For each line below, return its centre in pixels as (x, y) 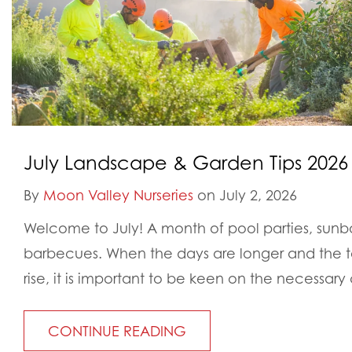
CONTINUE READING (117, 331)
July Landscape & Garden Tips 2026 (186, 163)
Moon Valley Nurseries (118, 195)
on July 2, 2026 (245, 195)
